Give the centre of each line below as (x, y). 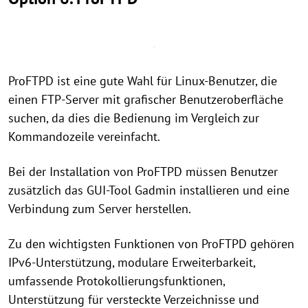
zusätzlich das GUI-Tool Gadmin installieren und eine (149, 190)
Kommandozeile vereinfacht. (84, 136)
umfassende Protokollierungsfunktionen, (117, 281)
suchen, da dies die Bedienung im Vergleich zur (134, 118)
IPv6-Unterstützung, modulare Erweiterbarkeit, (132, 262)
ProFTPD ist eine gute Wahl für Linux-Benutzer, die (143, 81)
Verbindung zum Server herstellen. (100, 209)
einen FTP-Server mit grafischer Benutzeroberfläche (146, 99)
